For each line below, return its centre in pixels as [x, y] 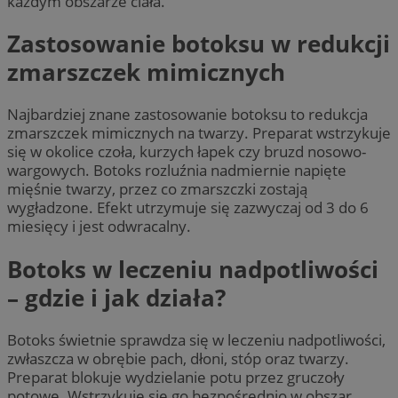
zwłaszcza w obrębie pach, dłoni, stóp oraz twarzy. [178, 359]
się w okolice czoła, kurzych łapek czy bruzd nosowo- [187, 152]
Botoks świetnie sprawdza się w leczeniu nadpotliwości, [196, 340]
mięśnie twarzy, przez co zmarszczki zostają [157, 189]
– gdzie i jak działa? [116, 297]
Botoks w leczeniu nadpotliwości [193, 269]
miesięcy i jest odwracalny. [99, 227]
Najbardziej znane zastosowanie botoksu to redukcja [187, 115]
